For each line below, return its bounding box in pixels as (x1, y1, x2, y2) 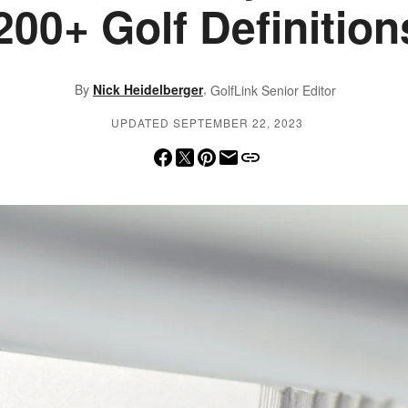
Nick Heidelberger (92, 80, 203, 98)
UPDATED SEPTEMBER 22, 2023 (110, 115, 303, 131)
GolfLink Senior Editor (209, 81, 336, 100)
